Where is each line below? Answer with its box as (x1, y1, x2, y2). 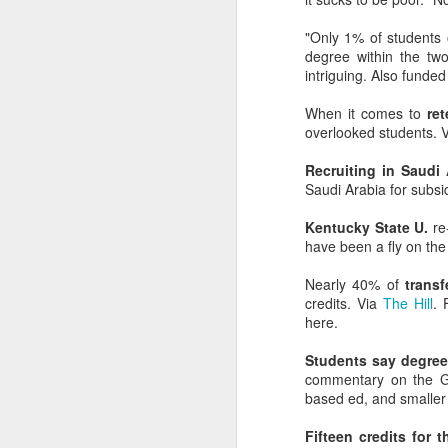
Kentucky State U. (305, 216, 429, 237)
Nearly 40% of (305, 273, 406, 294)
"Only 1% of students (305, 26, 442, 47)
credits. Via (305, 292, 384, 313)
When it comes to (305, 102, 421, 123)
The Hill (383, 292, 434, 313)
